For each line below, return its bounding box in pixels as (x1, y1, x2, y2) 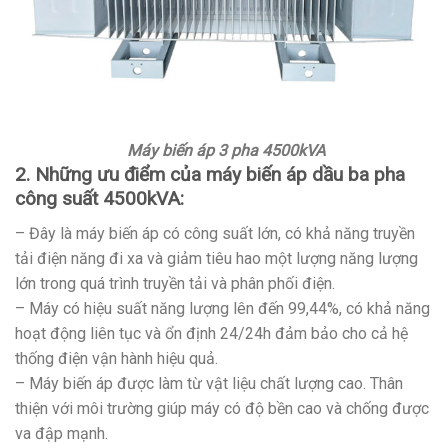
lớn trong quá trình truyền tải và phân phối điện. (15, 274, 335, 294)
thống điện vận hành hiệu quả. (15, 349, 218, 369)
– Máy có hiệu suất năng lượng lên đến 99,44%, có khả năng (15, 299, 430, 319)
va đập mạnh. (15, 424, 108, 444)
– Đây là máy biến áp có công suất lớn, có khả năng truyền (15, 224, 415, 244)
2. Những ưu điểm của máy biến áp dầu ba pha (15, 163, 405, 187)
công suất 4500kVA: (15, 187, 184, 211)
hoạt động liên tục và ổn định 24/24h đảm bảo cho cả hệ (15, 324, 408, 344)
